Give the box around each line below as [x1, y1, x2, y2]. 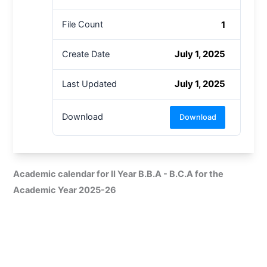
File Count [61, 19, 103, 30]
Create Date [61, 48, 110, 60]
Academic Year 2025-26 [13, 184, 117, 195]
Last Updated [61, 78, 117, 89]
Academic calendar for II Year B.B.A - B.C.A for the [13, 168, 224, 179]
